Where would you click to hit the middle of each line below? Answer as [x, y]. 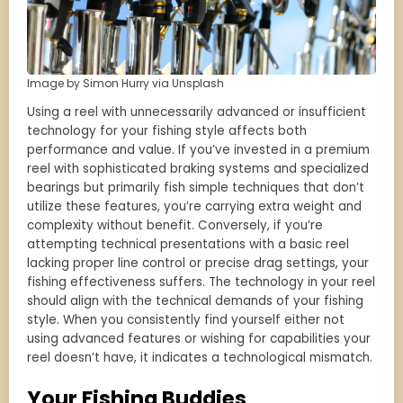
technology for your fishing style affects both [167, 130]
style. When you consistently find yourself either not [186, 319]
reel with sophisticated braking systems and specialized [198, 168]
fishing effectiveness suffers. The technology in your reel [201, 282]
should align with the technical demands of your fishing [195, 300]
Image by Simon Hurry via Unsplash [125, 83]
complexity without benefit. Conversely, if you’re [175, 225]
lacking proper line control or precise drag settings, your [198, 263]
